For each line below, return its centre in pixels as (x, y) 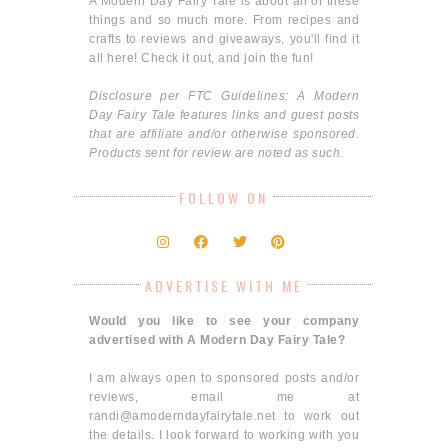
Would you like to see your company (224, 321)
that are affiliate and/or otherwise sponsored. (224, 134)
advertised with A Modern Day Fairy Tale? (217, 340)
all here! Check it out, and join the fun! (201, 58)
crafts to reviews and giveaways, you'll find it (224, 39)
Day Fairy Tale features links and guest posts (224, 115)
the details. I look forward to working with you (224, 435)
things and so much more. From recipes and (224, 20)
